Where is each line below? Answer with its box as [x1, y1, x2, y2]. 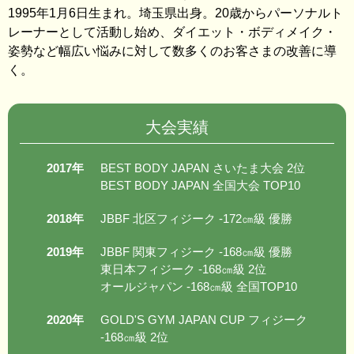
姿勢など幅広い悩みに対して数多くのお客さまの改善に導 [8, 44, 337, 58]
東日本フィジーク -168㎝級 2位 [100, 262, 266, 277]
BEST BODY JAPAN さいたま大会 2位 [100, 161, 305, 175]
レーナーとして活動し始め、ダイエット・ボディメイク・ [8, 25, 337, 40]
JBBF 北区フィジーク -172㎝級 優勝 [100, 212, 292, 226]
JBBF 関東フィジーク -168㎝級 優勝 [100, 245, 292, 259]
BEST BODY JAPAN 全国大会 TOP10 [100, 179, 300, 193]
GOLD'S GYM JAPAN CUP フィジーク [100, 313, 307, 327]
